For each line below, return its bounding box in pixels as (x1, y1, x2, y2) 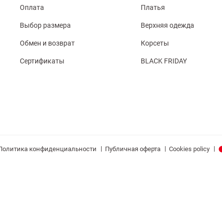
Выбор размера (20, 21, 71, 29)
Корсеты (141, 39, 169, 47)
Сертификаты (20, 57, 65, 65)
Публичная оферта (105, 145, 161, 153)
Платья (141, 3, 166, 11)
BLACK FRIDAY (141, 57, 187, 65)
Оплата (20, 3, 45, 11)
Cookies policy (168, 145, 210, 153)
